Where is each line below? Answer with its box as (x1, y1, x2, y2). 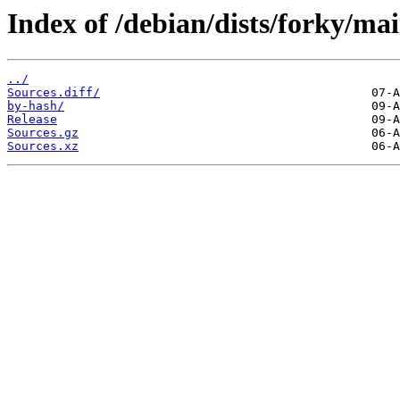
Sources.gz (7, 126, 79, 140)
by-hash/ (7, 99, 64, 113)
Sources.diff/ (7, 86, 100, 100)
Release (7, 112, 57, 127)
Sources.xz (7, 139, 79, 154)
